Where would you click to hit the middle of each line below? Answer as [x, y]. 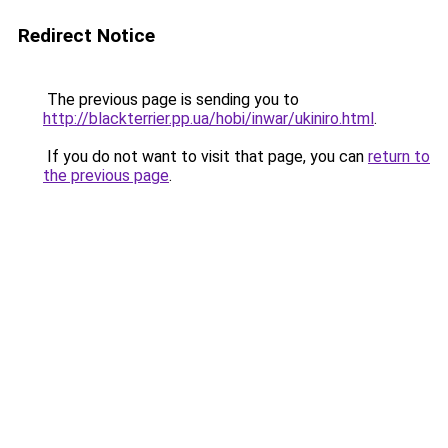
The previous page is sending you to [171, 99]
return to [399, 156]
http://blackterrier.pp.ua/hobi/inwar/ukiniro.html [208, 118]
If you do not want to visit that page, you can [205, 156]
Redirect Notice [86, 35]
